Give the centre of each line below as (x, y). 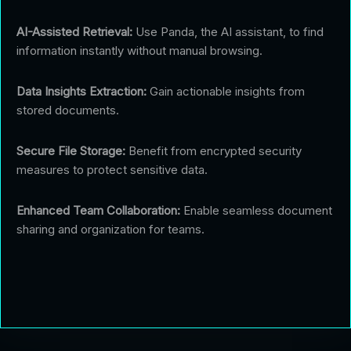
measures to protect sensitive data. (112, 169)
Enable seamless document (256, 210)
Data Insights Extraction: (81, 91)
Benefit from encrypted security (213, 150)
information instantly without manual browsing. (139, 50)
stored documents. (68, 110)
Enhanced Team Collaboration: (98, 210)
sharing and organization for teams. (110, 229)
